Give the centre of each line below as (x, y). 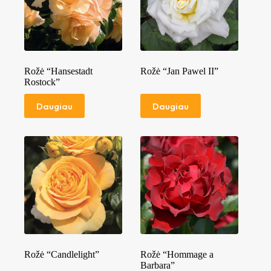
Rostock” (42, 82)
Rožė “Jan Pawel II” (180, 71)
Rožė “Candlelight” (62, 255)
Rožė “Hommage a (177, 255)
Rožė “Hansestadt (58, 71)
